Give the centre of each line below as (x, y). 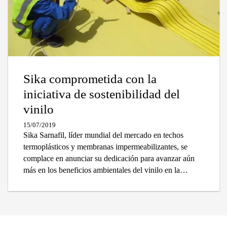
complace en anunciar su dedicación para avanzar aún (109, 158)
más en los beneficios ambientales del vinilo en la (102, 170)
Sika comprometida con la (90, 79)
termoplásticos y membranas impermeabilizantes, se (105, 146)
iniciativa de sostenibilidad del (102, 94)
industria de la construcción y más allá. (85, 181)
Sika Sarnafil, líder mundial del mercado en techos (103, 135)
